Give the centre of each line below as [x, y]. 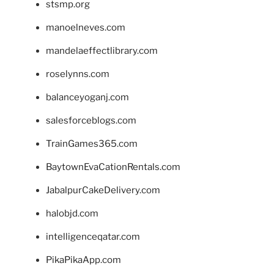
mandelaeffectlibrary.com [102, 50]
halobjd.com [72, 213]
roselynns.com [78, 74]
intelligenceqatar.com [93, 236]
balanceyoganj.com [87, 97]
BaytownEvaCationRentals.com [113, 167]
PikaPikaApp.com [83, 260]
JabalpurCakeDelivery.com [103, 190]
